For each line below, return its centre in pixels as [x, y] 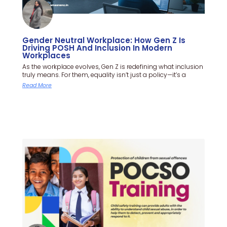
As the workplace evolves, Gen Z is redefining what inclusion [113, 66]
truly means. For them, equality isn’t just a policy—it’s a [104, 74]
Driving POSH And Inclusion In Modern [97, 48]
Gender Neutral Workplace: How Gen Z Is [104, 40]
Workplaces [46, 55]
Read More [37, 85]
